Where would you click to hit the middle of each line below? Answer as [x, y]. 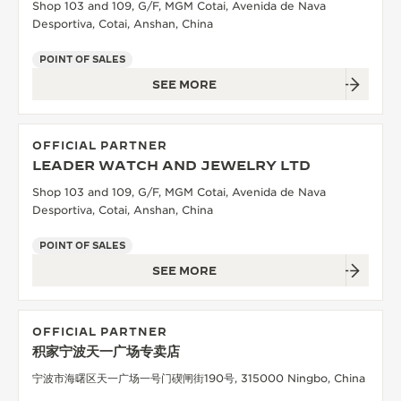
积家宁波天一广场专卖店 [106, 351]
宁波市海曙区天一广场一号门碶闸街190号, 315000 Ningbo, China [199, 378]
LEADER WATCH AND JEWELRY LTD [171, 165]
